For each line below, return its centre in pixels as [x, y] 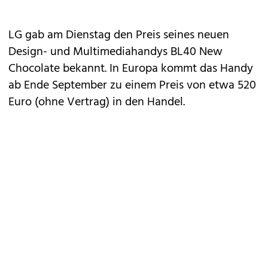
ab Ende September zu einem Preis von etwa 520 [132, 86]
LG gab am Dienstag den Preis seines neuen [119, 35]
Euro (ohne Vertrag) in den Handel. [97, 102]
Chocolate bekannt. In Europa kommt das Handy [131, 69]
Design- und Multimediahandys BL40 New [115, 52]
